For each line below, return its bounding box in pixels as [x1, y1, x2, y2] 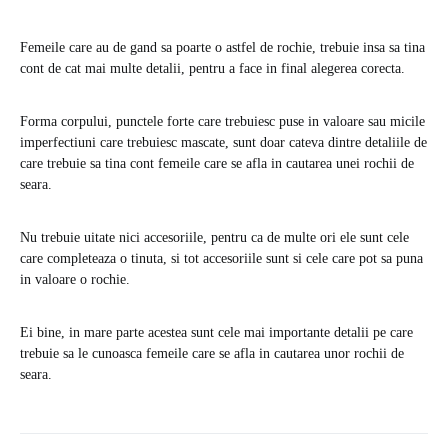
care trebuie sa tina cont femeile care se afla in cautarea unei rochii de [20, 155, 414, 171]
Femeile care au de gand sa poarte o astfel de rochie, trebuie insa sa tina [20, 39, 425, 55]
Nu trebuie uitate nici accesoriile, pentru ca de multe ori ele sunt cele [20, 229, 409, 245]
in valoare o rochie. [20, 271, 130, 287]
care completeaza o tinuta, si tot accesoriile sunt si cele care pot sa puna [20, 250, 423, 266]
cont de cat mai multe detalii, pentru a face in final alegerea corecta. [20, 60, 405, 76]
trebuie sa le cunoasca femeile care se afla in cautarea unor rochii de [20, 345, 404, 361]
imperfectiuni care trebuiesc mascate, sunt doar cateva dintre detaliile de [20, 134, 427, 150]
